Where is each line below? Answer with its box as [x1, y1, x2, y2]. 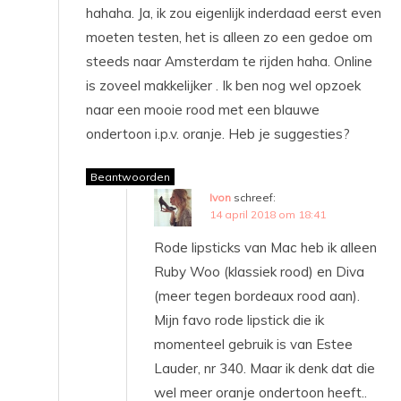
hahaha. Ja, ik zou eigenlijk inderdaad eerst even [86, 4, 381, 21]
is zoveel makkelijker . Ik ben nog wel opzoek [86, 76, 361, 94]
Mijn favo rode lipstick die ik [154, 311, 324, 328]
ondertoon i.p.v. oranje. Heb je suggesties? [86, 124, 350, 142]
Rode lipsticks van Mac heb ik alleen [154, 238, 377, 256]
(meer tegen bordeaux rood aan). [154, 286, 360, 304]
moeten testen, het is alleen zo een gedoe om [86, 28, 372, 46]
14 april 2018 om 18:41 [209, 207, 326, 221]
